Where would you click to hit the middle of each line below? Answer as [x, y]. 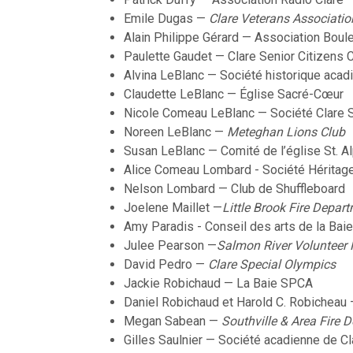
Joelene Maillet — [173, 208]
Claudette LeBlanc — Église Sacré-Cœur [234, 95]
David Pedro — [166, 265]
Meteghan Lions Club [286, 132]
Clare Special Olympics [272, 265]
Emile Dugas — [166, 19]
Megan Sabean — [173, 321]
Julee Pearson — [170, 246]
